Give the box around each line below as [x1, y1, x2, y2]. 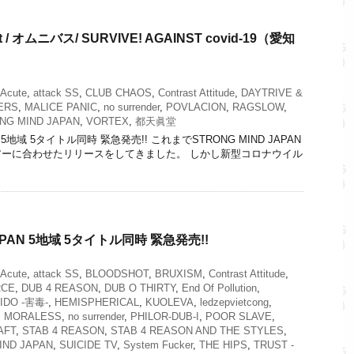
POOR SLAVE [205, 310, 272, 322]
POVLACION [166, 100, 226, 113]
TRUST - [254, 338, 294, 351]
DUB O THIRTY [104, 281, 175, 294]
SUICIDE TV [59, 338, 117, 351]
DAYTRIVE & [241, 86, 303, 99]
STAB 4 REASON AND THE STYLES [111, 324, 284, 337]
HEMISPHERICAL [55, 296, 139, 308]
